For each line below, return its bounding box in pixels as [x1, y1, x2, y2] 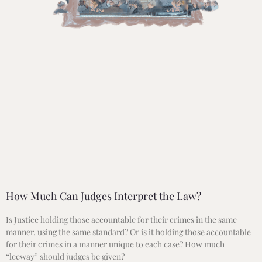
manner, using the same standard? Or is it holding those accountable [6, 226, 251, 237]
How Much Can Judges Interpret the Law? [6, 188, 201, 203]
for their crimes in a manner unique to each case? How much [6, 238, 225, 250]
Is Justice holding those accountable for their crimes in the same [6, 213, 237, 225]
